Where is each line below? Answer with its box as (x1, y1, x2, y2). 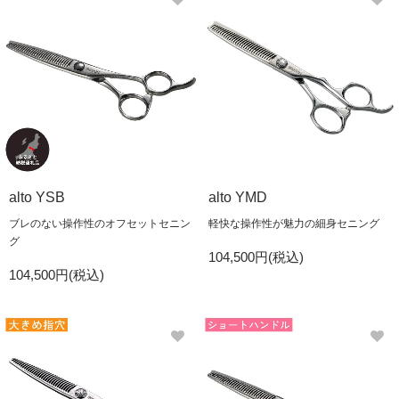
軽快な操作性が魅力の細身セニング (208, 217, 379, 230)
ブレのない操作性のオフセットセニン (9, 217, 191, 230)
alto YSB (9, 190, 65, 205)
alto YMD (208, 190, 267, 205)
